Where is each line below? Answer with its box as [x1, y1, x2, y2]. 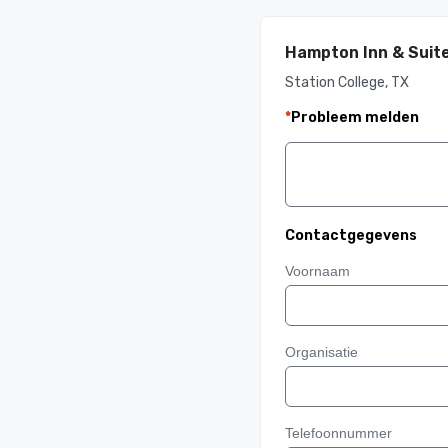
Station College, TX [284, 74, 409, 91]
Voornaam [284, 263, 350, 279]
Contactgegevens [284, 227, 417, 244]
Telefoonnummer [284, 425, 392, 441]
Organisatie [284, 344, 358, 360]
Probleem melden [290, 109, 419, 126]
